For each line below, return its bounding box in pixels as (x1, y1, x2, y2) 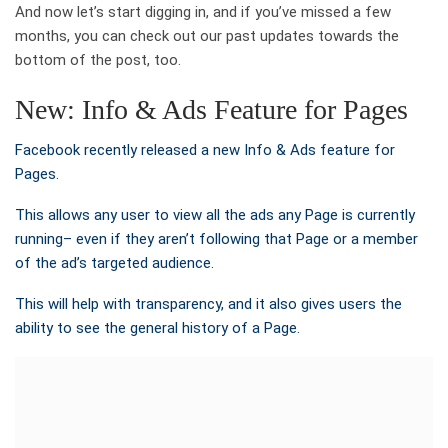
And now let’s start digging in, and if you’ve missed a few (15, 2, 391, 21)
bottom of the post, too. (15, 50, 181, 69)
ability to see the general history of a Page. (15, 318, 300, 337)
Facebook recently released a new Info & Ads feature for (15, 140, 395, 159)
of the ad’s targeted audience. (15, 253, 214, 272)
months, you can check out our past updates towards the (15, 26, 399, 45)
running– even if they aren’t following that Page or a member (15, 229, 418, 248)
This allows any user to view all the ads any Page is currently (15, 205, 415, 224)
